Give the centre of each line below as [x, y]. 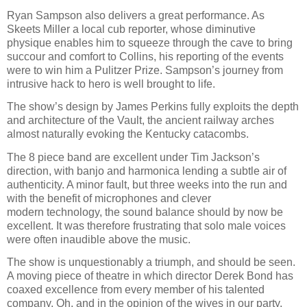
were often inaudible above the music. [99, 239]
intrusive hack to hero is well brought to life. [111, 84]
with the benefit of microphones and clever [109, 198]
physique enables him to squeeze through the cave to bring [150, 43]
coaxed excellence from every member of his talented [136, 290]
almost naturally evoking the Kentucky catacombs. [128, 134]
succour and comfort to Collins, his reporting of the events [145, 57]
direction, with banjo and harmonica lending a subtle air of [147, 171]
